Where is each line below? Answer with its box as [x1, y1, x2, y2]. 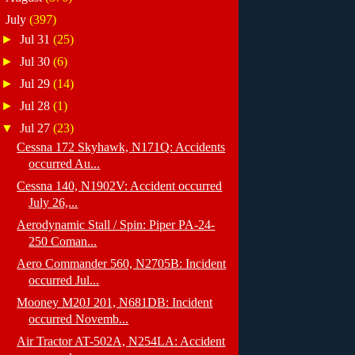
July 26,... [29, 196, 78, 210]
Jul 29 [20, 76, 54, 90]
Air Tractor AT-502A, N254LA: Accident [17, 334, 226, 348]
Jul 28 [20, 98, 54, 113]
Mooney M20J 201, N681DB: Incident [17, 295, 213, 309]
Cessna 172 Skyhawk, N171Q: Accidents [17, 140, 226, 155]
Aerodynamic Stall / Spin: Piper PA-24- [17, 218, 216, 232]
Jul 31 [20, 32, 54, 47]
